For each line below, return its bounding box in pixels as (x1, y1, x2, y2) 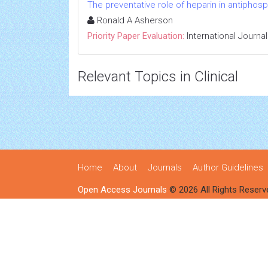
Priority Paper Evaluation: (87, 31, 184, 41)
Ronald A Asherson (95, 15, 173, 26)
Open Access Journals (78, 184, 167, 195)
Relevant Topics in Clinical (78, 68, 238, 85)
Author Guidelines (193, 162, 263, 173)
